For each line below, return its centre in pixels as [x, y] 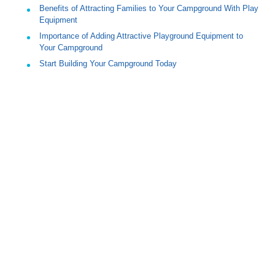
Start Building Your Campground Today [108, 64]
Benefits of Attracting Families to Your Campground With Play [149, 9]
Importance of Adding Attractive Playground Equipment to [141, 36]
